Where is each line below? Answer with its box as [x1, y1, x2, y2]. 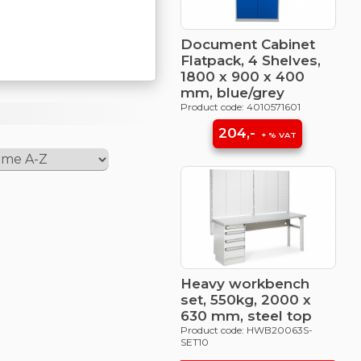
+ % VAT [258, 130, 297, 139]
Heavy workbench [180, 276, 309, 292]
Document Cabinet [180, 36, 315, 52]
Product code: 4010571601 [180, 101, 301, 113]
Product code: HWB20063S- [180, 324, 313, 336]
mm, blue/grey [180, 85, 284, 101]
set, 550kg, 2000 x [180, 292, 311, 308]
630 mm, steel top [180, 308, 312, 324]
